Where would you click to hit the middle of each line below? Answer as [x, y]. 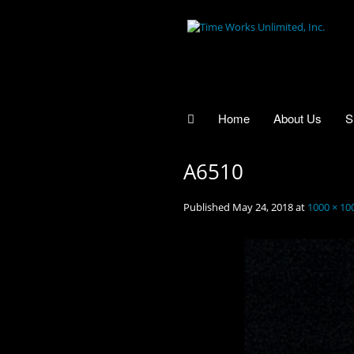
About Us [298, 118]
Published [208, 207]
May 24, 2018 [263, 207]
